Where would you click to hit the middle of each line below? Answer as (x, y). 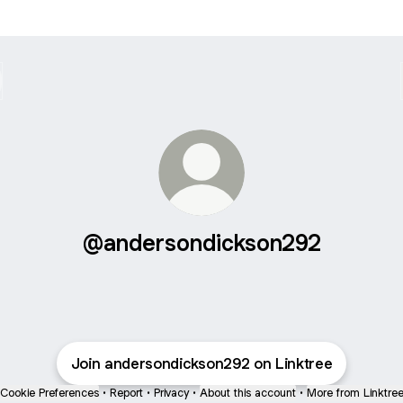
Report (126, 393)
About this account (247, 393)
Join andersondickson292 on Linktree (201, 363)
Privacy (171, 393)
